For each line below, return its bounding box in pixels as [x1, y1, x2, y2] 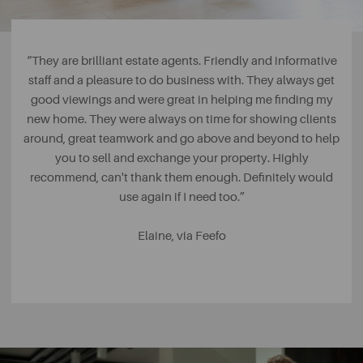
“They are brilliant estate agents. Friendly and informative [26, 53, 337, 68]
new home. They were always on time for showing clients [27, 112, 336, 126]
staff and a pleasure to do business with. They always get [28, 73, 335, 88]
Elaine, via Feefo [137, 228, 226, 243]
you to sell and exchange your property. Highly [54, 151, 309, 165]
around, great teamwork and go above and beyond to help [23, 131, 340, 146]
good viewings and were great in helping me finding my [30, 92, 333, 107]
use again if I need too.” [118, 190, 245, 204]
